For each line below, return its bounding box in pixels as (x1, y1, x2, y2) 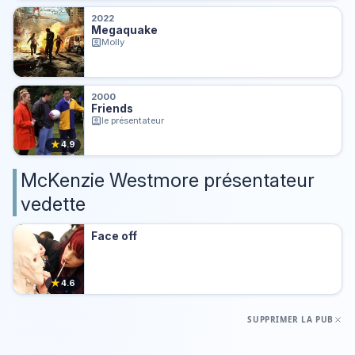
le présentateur (101, 115, 165, 127)
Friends (91, 102, 134, 116)
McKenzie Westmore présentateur (21, 169, 315, 193)
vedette (21, 193, 86, 216)
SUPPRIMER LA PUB (247, 314, 334, 326)
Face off (91, 229, 138, 242)
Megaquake (91, 24, 158, 37)
